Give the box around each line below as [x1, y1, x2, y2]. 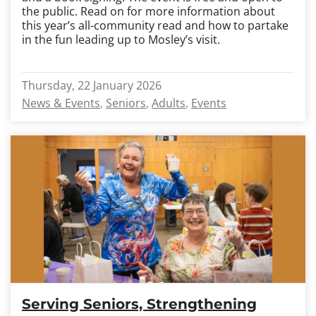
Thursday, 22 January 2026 [22, 78, 162, 93]
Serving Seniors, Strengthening [22, 296, 257, 312]
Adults [152, 95, 186, 111]
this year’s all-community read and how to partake [22, 18, 288, 33]
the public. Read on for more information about [22, 4, 275, 19]
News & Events [22, 95, 100, 111]
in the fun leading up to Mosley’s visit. [22, 32, 220, 47]
